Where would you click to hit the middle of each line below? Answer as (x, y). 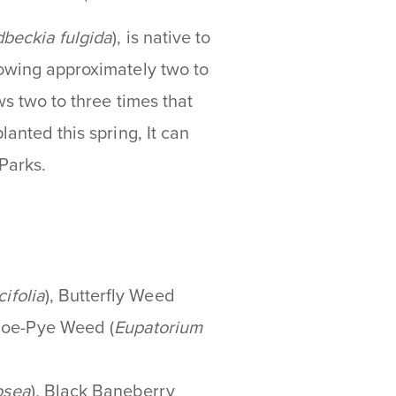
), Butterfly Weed (110, 296)
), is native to (162, 38)
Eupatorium (158, 327)
